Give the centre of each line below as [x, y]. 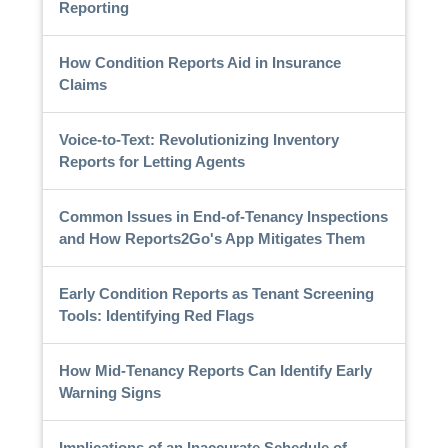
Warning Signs [109, 392]
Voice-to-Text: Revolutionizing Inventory [198, 139]
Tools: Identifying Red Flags [156, 315]
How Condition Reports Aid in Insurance [199, 62]
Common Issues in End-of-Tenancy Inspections [223, 216]
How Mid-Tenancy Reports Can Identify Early [215, 370]
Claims [82, 84]
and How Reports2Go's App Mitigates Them [211, 238]
